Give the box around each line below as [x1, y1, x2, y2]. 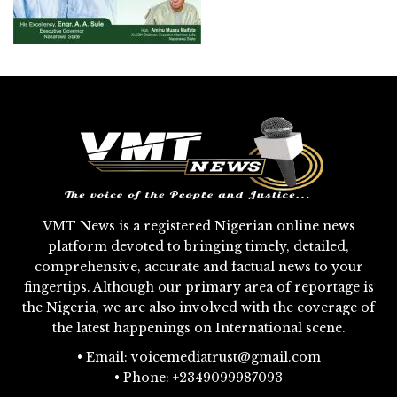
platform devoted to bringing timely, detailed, [48, 237, 349, 254]
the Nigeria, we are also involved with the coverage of [22, 299, 375, 315]
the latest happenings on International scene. [51, 319, 346, 336]
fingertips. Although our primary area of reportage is [23, 278, 374, 295]
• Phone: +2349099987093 [114, 369, 283, 385]
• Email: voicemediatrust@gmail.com [76, 348, 321, 365]
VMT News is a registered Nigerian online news [42, 217, 355, 234]
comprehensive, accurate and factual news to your [34, 258, 363, 275]
